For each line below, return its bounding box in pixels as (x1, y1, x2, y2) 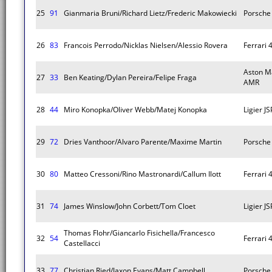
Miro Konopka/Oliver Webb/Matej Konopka (64, 104, 207, 115)
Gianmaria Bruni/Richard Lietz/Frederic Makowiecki (64, 8, 237, 18)
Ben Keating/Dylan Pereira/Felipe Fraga (64, 72, 197, 83)
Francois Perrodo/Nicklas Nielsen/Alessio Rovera (64, 40, 228, 50)
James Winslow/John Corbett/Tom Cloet (64, 201, 195, 211)
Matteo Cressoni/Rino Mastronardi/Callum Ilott (64, 169, 221, 179)
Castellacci (64, 238, 100, 248)
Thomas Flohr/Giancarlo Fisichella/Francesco (64, 228, 215, 238)
